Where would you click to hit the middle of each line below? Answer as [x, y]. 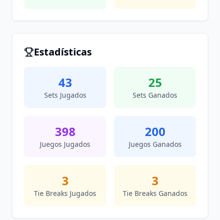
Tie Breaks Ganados [155, 193]
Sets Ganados [155, 95]
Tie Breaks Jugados [65, 193]
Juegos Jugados [65, 144]
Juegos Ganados [155, 144]
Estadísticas [63, 52]
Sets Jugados [65, 95]
